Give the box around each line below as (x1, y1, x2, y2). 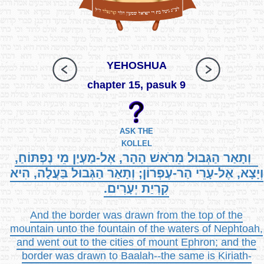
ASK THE (120, 127, 153, 136)
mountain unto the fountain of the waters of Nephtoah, (10, 222, 263, 235)
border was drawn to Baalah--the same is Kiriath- (21, 249, 252, 262)
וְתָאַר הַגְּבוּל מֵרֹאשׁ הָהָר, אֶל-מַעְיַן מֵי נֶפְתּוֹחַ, (15, 150, 258, 164)
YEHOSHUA (106, 60, 167, 72)
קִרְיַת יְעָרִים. (104, 181, 169, 195)
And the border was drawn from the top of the (30, 209, 243, 221)
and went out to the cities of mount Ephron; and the (16, 236, 256, 248)
